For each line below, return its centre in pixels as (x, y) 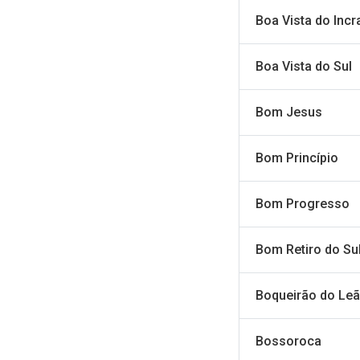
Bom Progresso (303, 204)
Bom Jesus (289, 112)
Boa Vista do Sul (304, 66)
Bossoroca (288, 341)
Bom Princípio (297, 158)
